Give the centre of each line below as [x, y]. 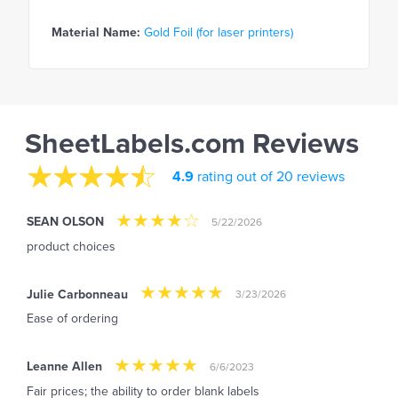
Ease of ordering [72, 319]
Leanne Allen [64, 367]
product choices [71, 246]
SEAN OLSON [65, 222]
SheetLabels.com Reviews [192, 144]
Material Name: [96, 33]
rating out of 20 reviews [269, 176]
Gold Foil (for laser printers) [219, 33]
